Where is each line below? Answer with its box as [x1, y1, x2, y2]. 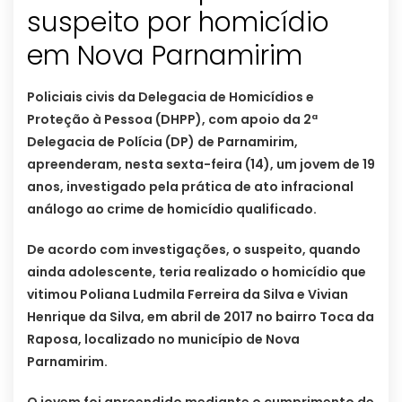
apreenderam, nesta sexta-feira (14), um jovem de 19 [27, 155, 375, 174]
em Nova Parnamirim [27, 37, 302, 75]
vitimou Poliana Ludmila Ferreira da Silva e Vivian [27, 285, 348, 304]
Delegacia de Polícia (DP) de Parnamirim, [27, 133, 298, 152]
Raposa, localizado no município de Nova [27, 330, 300, 349]
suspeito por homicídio [27, 4, 329, 42]
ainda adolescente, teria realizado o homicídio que [27, 263, 366, 282]
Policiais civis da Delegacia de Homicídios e [27, 88, 314, 107]
